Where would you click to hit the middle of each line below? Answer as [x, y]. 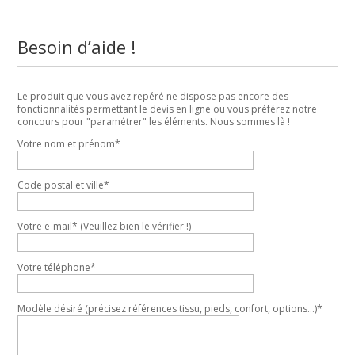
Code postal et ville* [64, 185]
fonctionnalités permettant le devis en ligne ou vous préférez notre [168, 109]
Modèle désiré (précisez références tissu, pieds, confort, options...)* [170, 309]
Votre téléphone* [57, 268]
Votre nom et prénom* [69, 144]
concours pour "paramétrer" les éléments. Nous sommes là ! [154, 122]
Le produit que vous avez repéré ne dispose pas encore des [153, 97]
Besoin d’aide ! [77, 47]
